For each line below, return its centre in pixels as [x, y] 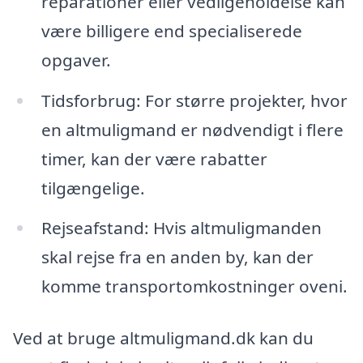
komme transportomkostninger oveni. [194, 286]
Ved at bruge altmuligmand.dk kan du [163, 338]
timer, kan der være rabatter [154, 158]
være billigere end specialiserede [171, 30]
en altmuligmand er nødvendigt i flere [192, 129]
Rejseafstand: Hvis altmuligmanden [181, 228]
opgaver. [76, 60]
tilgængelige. [93, 188]
